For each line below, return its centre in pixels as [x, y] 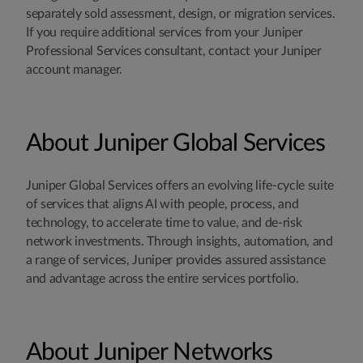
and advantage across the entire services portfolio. [162, 279]
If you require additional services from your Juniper [164, 32]
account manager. [74, 70]
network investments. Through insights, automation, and [179, 241]
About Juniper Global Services [175, 143]
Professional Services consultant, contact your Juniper [174, 51]
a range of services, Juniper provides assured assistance [176, 260]
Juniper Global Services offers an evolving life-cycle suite [180, 186]
